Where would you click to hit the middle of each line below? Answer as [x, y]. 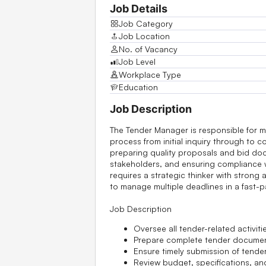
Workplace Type [150, 74]
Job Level [137, 62]
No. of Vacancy [148, 49]
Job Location [144, 36]
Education [138, 87]
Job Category [145, 23]
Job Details [139, 9]
